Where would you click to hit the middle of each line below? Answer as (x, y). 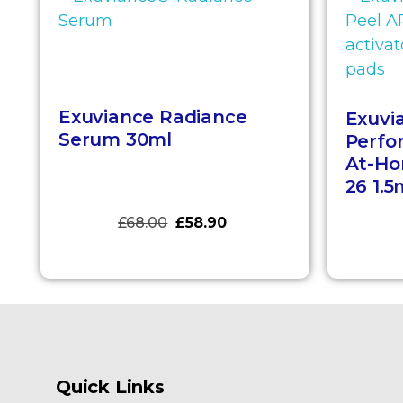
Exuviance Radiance (153, 116)
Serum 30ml (116, 139)
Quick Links (110, 387)
